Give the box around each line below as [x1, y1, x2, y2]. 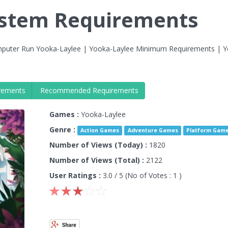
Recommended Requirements [38, 85, 139, 95]
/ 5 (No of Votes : [114, 170, 173, 180]
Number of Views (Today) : [49, 140, 147, 150]
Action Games [80, 127, 120, 134]
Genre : [49, 125, 75, 134]
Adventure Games [127, 127, 178, 134]
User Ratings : [49, 170, 101, 180]
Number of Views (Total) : [49, 155, 144, 165]
